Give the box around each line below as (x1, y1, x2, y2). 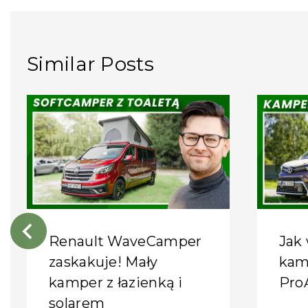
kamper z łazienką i (49, 274, 183, 291)
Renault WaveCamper (49, 232, 202, 250)
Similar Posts (27, 52, 154, 76)
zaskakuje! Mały (49, 253, 158, 270)
